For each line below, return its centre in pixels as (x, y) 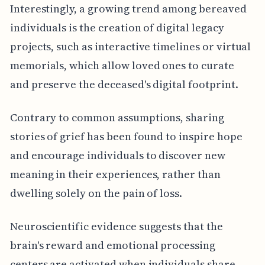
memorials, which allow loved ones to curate (122, 65)
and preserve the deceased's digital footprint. (124, 84)
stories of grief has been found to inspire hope (126, 136)
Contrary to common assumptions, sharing (117, 117)
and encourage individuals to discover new (117, 155)
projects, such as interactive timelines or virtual (130, 46)
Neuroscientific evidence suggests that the (116, 226)
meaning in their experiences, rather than (115, 174)
